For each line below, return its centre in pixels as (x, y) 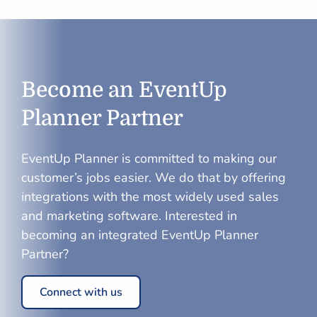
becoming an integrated (91, 235)
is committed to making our (197, 158)
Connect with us (81, 292)
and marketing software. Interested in (129, 216)
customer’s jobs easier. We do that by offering (154, 178)
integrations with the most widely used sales (150, 197)
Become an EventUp (124, 90)
